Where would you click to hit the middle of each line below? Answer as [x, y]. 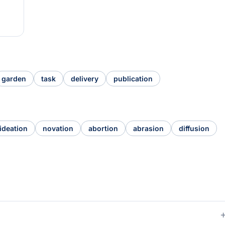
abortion [103, 128]
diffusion [194, 128]
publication [133, 79]
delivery [85, 79]
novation [58, 128]
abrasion [148, 128]
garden [14, 79]
